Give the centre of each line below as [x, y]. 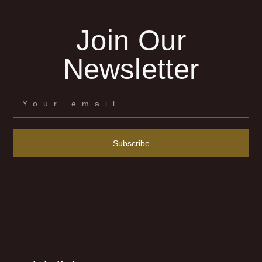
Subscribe [131, 143]
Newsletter [131, 69]
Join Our [131, 40]
